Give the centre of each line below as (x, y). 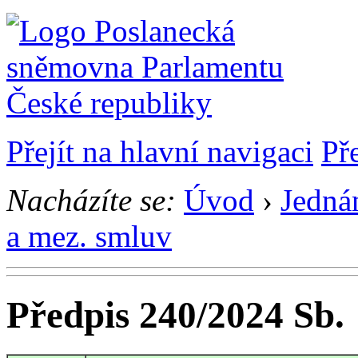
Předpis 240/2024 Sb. (175, 315)
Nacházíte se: (91, 200)
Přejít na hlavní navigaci (160, 151)
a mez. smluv (89, 236)
